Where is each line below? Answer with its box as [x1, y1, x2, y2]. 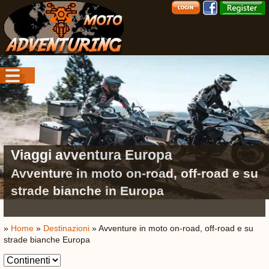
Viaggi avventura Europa [10, 147, 172, 163]
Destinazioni [43, 223, 89, 233]
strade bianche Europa [3, 235, 90, 244]
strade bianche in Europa [10, 184, 164, 198]
